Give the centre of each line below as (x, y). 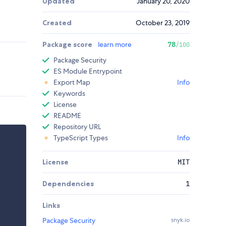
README (67, 116)
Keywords (69, 94)
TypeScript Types (81, 138)
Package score (68, 45)
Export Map (72, 82)
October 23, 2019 (163, 23)
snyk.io (180, 220)
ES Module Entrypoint (88, 71)
